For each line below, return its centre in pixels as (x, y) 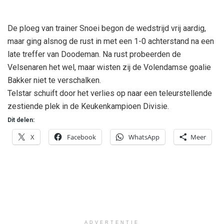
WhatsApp (144, 137)
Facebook (81, 137)
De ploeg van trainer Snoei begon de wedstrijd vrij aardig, (107, 28)
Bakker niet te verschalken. (54, 80)
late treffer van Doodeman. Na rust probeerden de (94, 54)
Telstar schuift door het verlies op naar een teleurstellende (110, 93)
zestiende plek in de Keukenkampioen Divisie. (88, 106)
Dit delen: (21, 120)
